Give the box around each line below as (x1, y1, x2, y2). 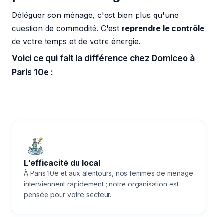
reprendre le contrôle (122, 23, 204, 33)
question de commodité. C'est (12, 23, 122, 33)
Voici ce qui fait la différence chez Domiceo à (12, 52, 195, 63)
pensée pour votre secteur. (24, 190, 111, 199)
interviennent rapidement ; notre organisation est (24, 180, 179, 188)
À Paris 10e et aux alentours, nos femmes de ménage (24, 169, 193, 178)
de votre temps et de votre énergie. (12, 36, 140, 46)
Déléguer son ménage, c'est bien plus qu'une (12, 10, 179, 20)
